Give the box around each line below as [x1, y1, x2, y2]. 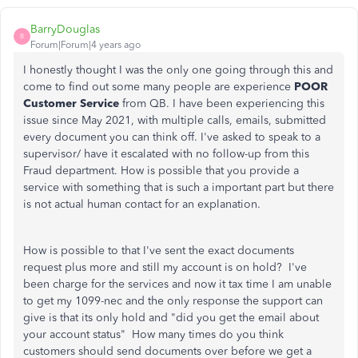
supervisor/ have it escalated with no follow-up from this [23, 146, 309, 161]
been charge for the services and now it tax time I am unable [23, 276, 332, 291]
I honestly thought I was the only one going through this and [23, 62, 333, 77]
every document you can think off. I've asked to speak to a [23, 129, 320, 144]
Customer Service [23, 96, 119, 110]
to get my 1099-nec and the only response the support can [23, 293, 323, 308]
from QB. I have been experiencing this [119, 96, 324, 110]
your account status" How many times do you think [23, 327, 284, 341]
